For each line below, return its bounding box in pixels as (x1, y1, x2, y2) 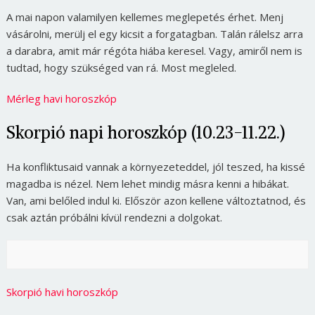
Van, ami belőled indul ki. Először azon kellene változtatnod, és (6, 193, 306, 207)
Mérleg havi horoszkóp (6, 91, 117, 105)
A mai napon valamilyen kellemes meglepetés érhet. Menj (6, 9, 283, 24)
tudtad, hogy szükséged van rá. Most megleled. (6, 60, 236, 75)
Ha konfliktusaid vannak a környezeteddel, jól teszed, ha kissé (6, 159, 305, 174)
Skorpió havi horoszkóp (6, 284, 118, 299)
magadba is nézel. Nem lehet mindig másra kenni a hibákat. (6, 176, 289, 191)
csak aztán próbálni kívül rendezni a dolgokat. (6, 210, 222, 224)
